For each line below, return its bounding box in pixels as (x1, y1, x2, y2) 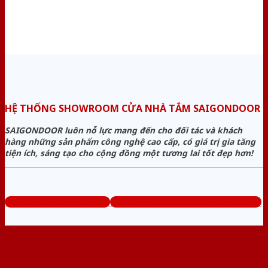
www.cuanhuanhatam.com (5, 196, 108, 208)
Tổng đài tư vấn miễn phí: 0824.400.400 (110, 196, 261, 208)
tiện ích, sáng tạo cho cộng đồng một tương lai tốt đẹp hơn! (5, 147, 253, 159)
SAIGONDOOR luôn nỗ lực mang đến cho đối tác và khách (5, 124, 242, 136)
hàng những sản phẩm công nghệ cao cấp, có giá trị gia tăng (5, 136, 255, 148)
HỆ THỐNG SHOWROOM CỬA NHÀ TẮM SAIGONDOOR (5, 102, 263, 115)
